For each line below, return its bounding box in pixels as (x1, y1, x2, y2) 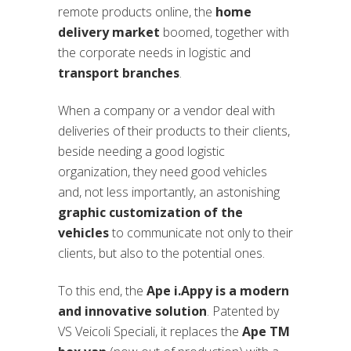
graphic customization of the (58, 204, 243, 222)
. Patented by (207, 302, 279, 320)
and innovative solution (58, 302, 207, 320)
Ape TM (242, 323, 290, 341)
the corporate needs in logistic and (58, 44, 251, 62)
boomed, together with (160, 24, 289, 42)
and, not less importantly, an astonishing (58, 183, 280, 201)
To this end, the (58, 282, 147, 300)
